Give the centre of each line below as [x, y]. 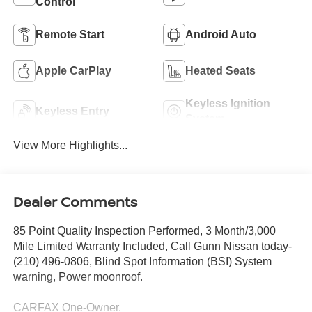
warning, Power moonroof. [78, 277]
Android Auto [221, 35]
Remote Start [70, 35]
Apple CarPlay [73, 71]
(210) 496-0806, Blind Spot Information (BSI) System [142, 262]
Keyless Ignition [228, 104]
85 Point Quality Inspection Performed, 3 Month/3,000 [144, 231]
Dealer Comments [75, 202]
